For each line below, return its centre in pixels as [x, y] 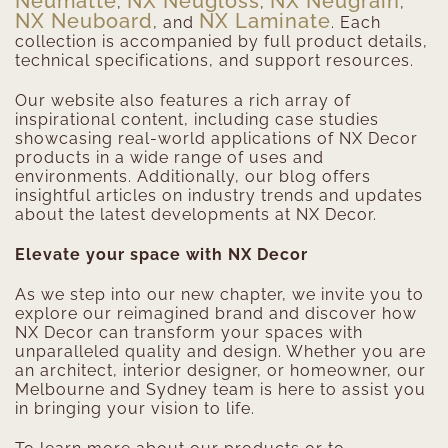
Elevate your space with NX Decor [161, 255]
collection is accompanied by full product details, [221, 42]
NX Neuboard [84, 21]
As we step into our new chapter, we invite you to [219, 295]
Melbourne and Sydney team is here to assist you [220, 390]
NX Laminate [265, 21]
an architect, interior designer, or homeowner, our [220, 371]
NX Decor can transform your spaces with [189, 333]
